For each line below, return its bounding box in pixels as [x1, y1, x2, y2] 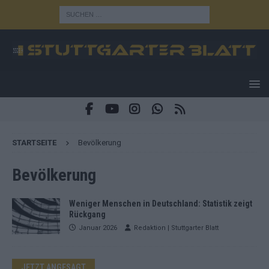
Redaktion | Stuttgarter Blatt [134, 223, 219, 232]
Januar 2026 [79, 223, 117, 232]
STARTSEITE [12, 138, 56, 147]
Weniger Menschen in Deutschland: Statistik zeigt [69, 198, 252, 208]
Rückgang [69, 209, 106, 219]
